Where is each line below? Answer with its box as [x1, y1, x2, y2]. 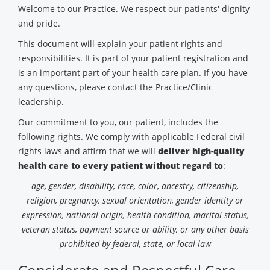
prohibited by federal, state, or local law [59, 238, 211, 250]
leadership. [18, 96, 64, 107]
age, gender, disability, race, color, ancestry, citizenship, [31, 180, 239, 192]
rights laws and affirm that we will [18, 145, 158, 157]
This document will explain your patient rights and [18, 38, 222, 49]
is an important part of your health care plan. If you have [18, 67, 248, 78]
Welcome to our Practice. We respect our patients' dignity [18, 3, 250, 14]
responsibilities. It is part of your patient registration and [18, 52, 248, 64]
